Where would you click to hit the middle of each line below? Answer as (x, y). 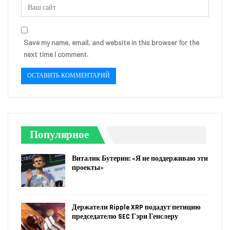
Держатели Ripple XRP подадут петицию (136, 207)
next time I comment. (56, 54)
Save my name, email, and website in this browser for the (111, 43)
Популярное (59, 135)
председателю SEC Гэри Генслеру (125, 216)
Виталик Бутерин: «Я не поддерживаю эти (140, 158)
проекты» (88, 168)
